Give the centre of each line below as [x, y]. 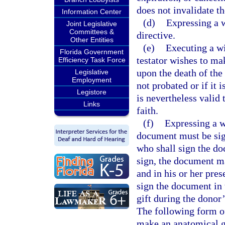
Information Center [92, 12]
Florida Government [92, 52]
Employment [92, 80]
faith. [147, 110]
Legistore [92, 92]
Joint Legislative [92, 24]
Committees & [92, 32]
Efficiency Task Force [92, 60]
